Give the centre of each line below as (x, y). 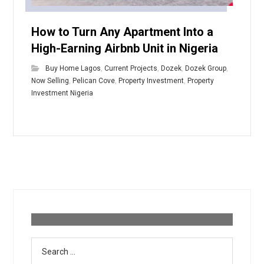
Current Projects (131, 68)
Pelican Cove (94, 80)
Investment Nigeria (62, 93)
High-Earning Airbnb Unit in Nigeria (125, 48)
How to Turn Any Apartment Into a (123, 32)
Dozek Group (206, 68)
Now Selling (50, 80)
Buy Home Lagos (73, 68)
